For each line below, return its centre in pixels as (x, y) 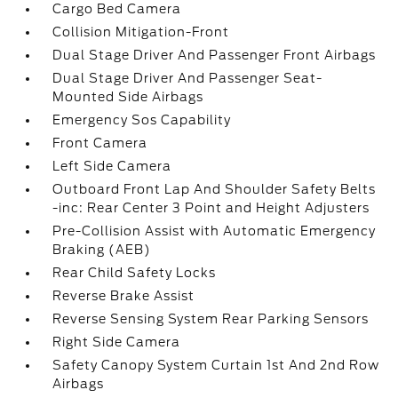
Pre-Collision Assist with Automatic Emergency (215, 231)
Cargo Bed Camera (117, 9)
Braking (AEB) (102, 250)
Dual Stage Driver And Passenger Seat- (188, 78)
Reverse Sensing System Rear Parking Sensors (211, 319)
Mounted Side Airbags (128, 97)
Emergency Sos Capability (142, 120)
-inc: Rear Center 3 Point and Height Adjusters (211, 208)
